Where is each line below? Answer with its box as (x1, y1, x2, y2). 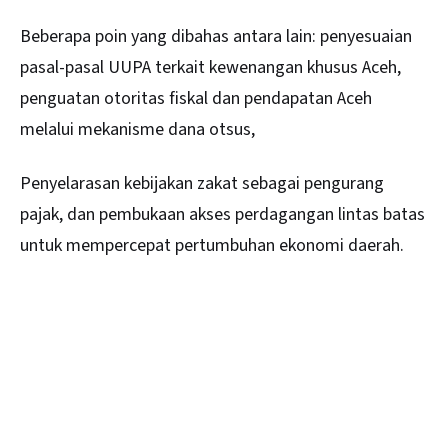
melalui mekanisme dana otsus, (20, 117, 259, 143)
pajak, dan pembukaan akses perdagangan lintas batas (20, 202, 425, 228)
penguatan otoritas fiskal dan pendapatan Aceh (20, 86, 372, 112)
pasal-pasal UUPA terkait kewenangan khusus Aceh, (20, 55, 401, 81)
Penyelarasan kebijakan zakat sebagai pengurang (20, 171, 384, 197)
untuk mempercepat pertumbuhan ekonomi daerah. (20, 233, 404, 259)
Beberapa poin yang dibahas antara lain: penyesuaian (20, 24, 412, 50)
